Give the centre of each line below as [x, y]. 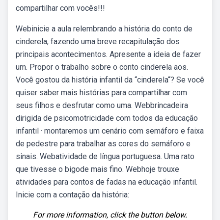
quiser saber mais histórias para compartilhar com [101, 93]
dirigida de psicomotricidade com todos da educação [107, 118]
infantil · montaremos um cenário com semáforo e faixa [110, 131]
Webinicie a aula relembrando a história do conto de [104, 29]
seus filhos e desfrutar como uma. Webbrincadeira [102, 105]
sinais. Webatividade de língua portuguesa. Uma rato [105, 156]
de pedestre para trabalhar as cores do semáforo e [103, 144]
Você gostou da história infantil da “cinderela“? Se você [110, 80]
